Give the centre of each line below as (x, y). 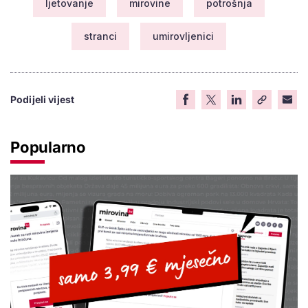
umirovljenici (183, 36)
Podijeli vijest (43, 100)
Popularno (48, 147)
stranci (100, 36)
